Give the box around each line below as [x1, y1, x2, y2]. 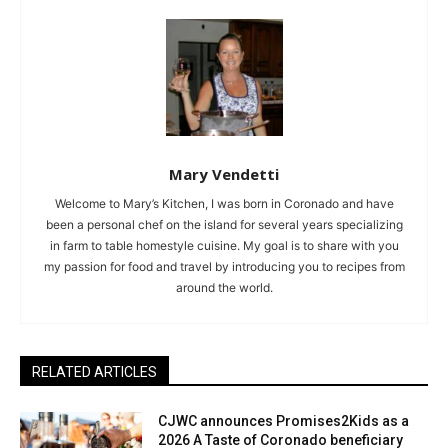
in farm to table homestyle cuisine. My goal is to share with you [49, 237, 399, 253]
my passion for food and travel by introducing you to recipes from [43, 258, 405, 274]
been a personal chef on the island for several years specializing [45, 216, 403, 232]
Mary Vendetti [169, 163, 279, 184]
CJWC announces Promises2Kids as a [158, 412, 410, 429]
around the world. [175, 279, 273, 295]
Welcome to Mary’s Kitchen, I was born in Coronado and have [54, 195, 394, 211]
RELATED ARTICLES [32, 363, 157, 380]
